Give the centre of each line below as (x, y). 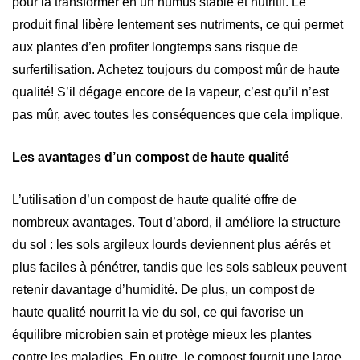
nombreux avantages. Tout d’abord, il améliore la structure (176, 222)
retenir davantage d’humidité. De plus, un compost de (164, 289)
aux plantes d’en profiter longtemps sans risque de (155, 47)
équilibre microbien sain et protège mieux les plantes (162, 334)
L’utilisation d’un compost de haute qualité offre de (154, 199)
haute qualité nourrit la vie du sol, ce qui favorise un (158, 312)
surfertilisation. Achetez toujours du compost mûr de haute (176, 69)
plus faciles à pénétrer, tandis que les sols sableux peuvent (179, 267)
